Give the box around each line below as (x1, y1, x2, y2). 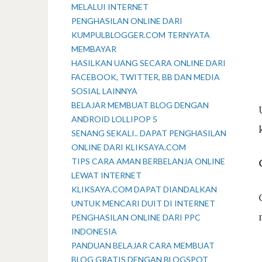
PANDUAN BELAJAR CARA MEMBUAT (71, 240, 215, 250)
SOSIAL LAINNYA (71, 86, 137, 96)
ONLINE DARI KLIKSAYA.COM (71, 142, 186, 152)
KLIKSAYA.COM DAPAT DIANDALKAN (71, 184, 217, 194)
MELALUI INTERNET (71, 2, 149, 12)
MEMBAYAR (71, 44, 116, 54)
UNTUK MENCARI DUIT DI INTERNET (71, 198, 215, 208)
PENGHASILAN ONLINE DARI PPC (71, 212, 201, 222)
